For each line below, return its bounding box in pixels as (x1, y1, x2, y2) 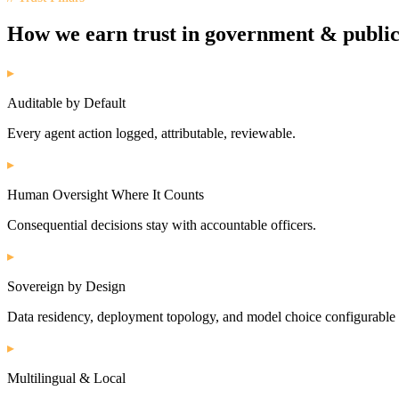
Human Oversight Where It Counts (7, 187, 204, 203)
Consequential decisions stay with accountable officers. (7, 217, 316, 233)
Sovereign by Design (7, 279, 126, 295)
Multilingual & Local (7, 370, 126, 387)
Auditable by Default (7, 95, 126, 111)
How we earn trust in (7, 22, 205, 46)
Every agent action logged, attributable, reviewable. (7, 126, 296, 142)
